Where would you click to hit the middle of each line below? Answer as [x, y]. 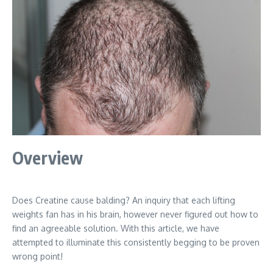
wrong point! [37, 256]
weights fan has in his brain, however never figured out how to [135, 214]
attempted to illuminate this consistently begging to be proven [136, 242]
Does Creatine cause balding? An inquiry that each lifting [124, 200]
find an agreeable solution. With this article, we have [116, 228]
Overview [48, 157]
